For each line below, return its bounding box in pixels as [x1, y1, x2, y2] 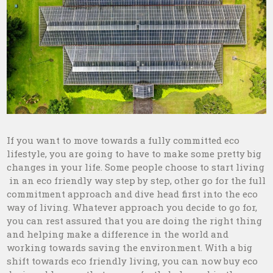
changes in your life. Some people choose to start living [7, 161, 265, 174]
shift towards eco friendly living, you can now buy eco [7, 255, 258, 268]
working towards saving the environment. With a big [7, 241, 253, 254]
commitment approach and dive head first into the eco [7, 188, 258, 200]
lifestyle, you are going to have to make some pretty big [7, 147, 262, 160]
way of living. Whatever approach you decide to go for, [7, 201, 258, 214]
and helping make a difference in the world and [7, 228, 229, 241]
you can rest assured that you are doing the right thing [7, 214, 263, 227]
